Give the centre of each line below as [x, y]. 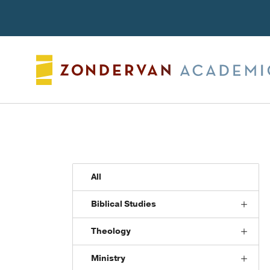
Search [167, 17]
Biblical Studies [124, 204]
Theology [111, 231]
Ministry [108, 258]
